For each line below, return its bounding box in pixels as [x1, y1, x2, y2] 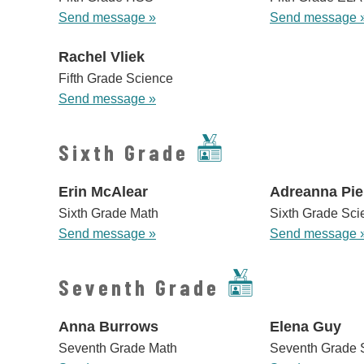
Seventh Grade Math [58, 341, 177, 356]
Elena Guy [269, 318, 341, 336]
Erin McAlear [58, 184, 148, 201]
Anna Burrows [58, 318, 158, 336]
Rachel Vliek [58, 49, 145, 66]
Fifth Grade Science [58, 71, 173, 86]
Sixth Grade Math [58, 206, 158, 221]
